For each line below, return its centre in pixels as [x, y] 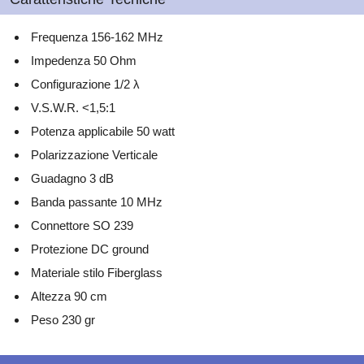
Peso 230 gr [63, 320]
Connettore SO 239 [82, 225]
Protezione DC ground [90, 249]
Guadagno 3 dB [72, 178]
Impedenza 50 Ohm [84, 61]
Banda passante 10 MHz [97, 202]
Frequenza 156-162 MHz [97, 37]
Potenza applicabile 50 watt [103, 131]
